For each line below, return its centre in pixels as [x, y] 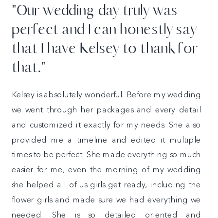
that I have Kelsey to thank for [105, 48]
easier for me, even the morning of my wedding [106, 170]
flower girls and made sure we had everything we [106, 200]
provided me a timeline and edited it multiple [106, 140]
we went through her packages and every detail [106, 110]
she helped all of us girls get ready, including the [106, 185]
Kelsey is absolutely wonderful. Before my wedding [106, 95]
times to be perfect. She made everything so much [106, 155]
